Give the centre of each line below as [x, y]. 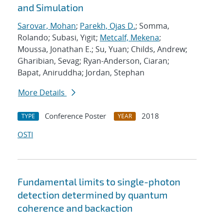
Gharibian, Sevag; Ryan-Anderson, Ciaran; [93, 61]
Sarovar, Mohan [47, 26]
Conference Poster [75, 116]
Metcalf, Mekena [129, 38]
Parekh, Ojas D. [108, 26]
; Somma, [152, 26]
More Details [42, 93]
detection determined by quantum [93, 195]
